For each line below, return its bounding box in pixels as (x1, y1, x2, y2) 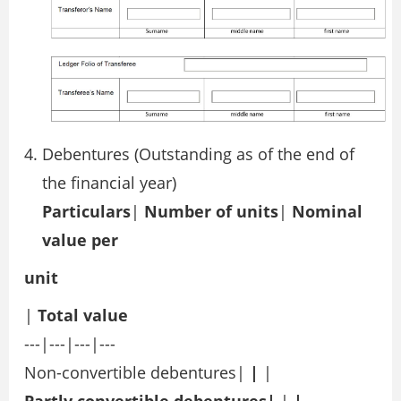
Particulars (42, 200, 131, 223)
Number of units (144, 200, 278, 223)
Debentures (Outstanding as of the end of (42, 143, 354, 166)
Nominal (292, 200, 363, 223)
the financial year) (42, 172, 176, 194)
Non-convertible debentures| (24, 362, 250, 384)
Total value (38, 304, 128, 327)
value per (42, 229, 118, 252)
